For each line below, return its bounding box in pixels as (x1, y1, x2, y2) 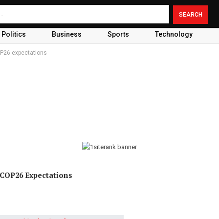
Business (51, 30, 82, 38)
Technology (154, 30, 193, 38)
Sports (107, 30, 129, 38)
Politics (1, 30, 26, 38)
